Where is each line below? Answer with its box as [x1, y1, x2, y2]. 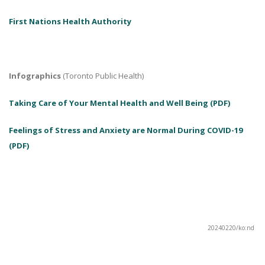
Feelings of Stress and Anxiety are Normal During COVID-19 [9, 125, 243, 135]
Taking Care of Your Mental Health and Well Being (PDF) [9, 98, 230, 108]
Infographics [9, 70, 61, 81]
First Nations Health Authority [9, 16, 131, 27]
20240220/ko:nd [208, 224, 254, 232]
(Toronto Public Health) [61, 70, 144, 81]
